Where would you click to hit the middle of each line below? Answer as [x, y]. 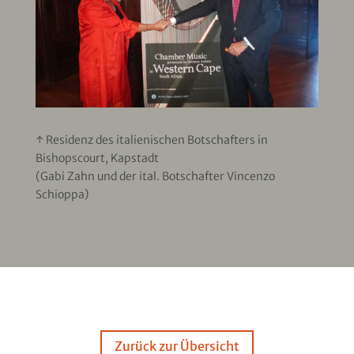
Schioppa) [62, 194]
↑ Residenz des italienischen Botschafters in [151, 139]
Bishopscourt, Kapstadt [97, 158]
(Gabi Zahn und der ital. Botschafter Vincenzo [155, 176]
